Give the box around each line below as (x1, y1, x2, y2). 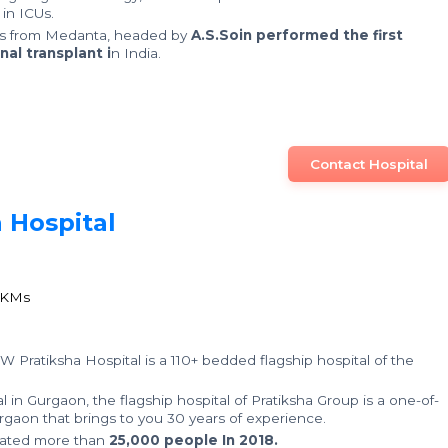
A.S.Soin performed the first (190, 27, 403, 43)
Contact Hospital (309, 156, 428, 172)
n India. (110, 45, 161, 61)
